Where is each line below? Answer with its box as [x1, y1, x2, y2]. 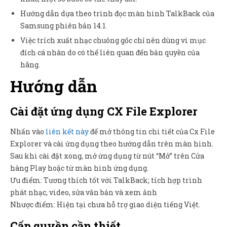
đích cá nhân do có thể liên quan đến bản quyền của [20, 47, 200, 57]
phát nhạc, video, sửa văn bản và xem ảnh [10, 187, 157, 197]
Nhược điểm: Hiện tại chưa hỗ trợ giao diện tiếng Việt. [10, 199, 200, 209]
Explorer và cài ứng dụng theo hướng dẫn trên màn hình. [10, 138, 213, 148]
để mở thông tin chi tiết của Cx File [89, 126, 215, 136]
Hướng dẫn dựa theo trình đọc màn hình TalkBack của [20, 8, 214, 18]
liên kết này [46, 126, 89, 136]
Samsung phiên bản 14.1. [20, 20, 107, 30]
